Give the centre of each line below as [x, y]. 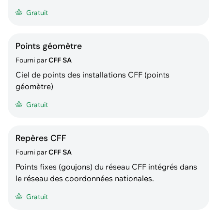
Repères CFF [41, 138]
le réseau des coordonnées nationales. [85, 178]
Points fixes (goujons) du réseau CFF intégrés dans [106, 167]
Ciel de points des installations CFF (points [93, 75]
